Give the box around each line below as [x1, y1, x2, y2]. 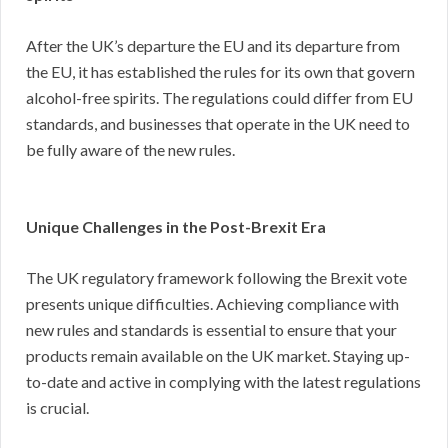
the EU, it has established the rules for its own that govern [26, 61, 415, 81]
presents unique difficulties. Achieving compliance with [26, 293, 399, 313]
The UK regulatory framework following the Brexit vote [26, 267, 407, 287]
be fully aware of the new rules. [26, 139, 235, 159]
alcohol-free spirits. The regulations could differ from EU [26, 87, 413, 107]
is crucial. [26, 397, 89, 417]
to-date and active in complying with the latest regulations [26, 371, 421, 391]
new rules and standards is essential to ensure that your [26, 319, 397, 339]
